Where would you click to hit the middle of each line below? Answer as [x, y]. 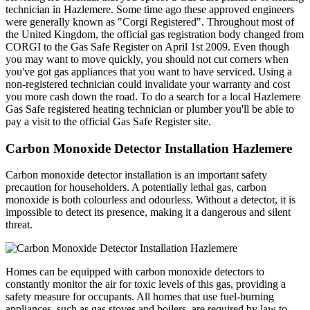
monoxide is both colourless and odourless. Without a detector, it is [151, 200]
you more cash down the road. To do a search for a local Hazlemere [153, 96]
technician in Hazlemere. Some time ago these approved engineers [150, 9]
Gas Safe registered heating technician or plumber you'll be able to [150, 109]
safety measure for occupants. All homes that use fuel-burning [140, 297]
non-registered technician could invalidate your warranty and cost [148, 84]
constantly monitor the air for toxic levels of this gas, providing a [146, 284]
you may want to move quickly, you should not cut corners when [147, 59]
